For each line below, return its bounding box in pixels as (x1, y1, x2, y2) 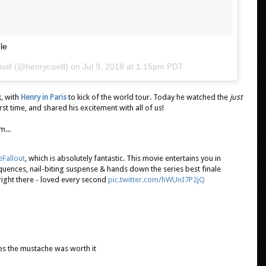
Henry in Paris (21, 93, 66, 102)
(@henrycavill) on (11, 62, 83, 72)
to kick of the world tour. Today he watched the (66, 93, 230, 102)
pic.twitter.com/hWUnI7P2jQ (108, 175, 205, 185)
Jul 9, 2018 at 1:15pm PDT (82, 62, 183, 72)
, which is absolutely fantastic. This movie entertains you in (25, 154, 221, 163)
